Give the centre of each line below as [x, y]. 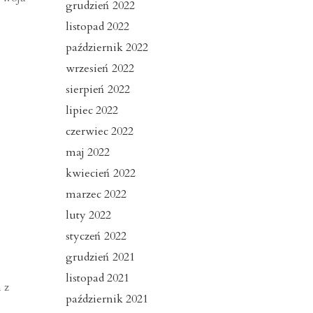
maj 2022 [87, 153]
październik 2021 [107, 299]
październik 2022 [107, 48]
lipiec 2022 [92, 111]
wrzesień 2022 [100, 69]
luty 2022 [88, 216]
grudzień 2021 [100, 257]
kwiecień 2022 [100, 174]
